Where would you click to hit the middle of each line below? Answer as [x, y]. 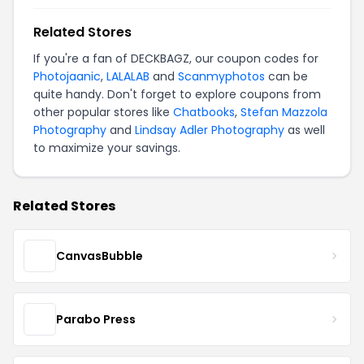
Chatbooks [204, 112]
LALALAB [128, 76]
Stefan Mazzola [284, 112]
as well [305, 130]
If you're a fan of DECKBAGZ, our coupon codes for [176, 58]
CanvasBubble [100, 256]
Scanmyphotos [221, 76]
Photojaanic [67, 76]
